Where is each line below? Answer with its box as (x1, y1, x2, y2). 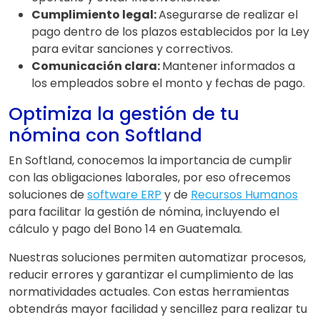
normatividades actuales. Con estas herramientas (9, 284, 289, 301)
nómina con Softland (9, 123, 202, 149)
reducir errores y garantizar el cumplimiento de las (9, 266, 294, 284)
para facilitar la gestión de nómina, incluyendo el (9, 204, 279, 221)
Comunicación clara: (31, 58, 162, 75)
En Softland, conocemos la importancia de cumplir (9, 152, 292, 169)
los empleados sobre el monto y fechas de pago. (31, 75, 305, 92)
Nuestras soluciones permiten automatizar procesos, (9, 249, 306, 266)
